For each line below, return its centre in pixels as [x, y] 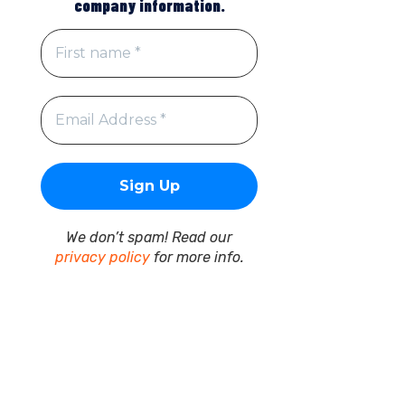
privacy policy [102, 257]
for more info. [197, 257]
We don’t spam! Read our [149, 237]
